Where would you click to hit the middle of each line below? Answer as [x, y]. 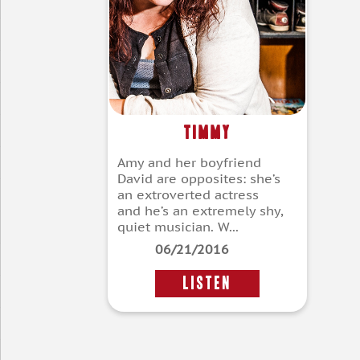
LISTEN [208, 284]
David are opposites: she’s [199, 179]
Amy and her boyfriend [189, 163]
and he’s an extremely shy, [200, 211]
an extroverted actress [188, 195]
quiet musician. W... [178, 227]
